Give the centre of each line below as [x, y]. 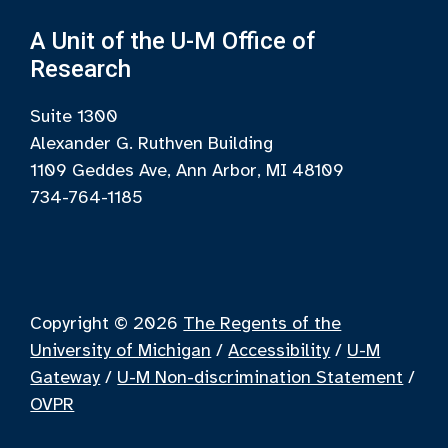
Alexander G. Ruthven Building [152, 143]
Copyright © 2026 [107, 323]
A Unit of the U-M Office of [173, 41]
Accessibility [279, 350]
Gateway [65, 377]
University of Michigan [121, 350]
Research [81, 69]
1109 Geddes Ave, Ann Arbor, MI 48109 [187, 170]
